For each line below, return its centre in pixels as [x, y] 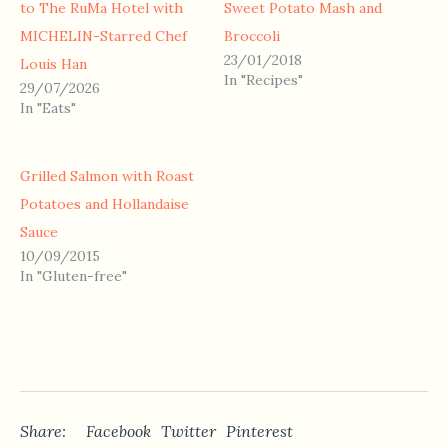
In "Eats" [48, 108]
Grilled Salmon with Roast [107, 176]
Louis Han [53, 64]
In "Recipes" [263, 80]
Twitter [188, 431]
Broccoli [252, 36]
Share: [43, 431]
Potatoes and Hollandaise [104, 204]
